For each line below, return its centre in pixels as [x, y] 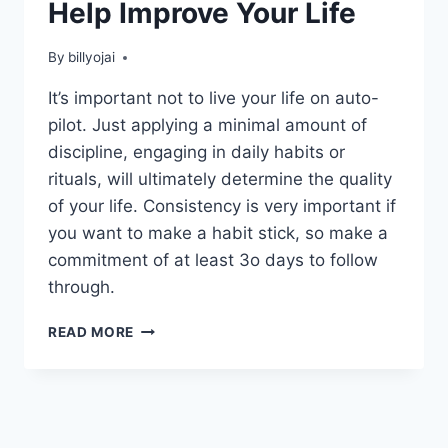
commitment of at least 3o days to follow [213, 260]
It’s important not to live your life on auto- [213, 98]
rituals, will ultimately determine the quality [220, 179]
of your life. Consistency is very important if [222, 206]
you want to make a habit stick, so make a [218, 233]
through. [81, 287]
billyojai [92, 57]
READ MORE [91, 332]
